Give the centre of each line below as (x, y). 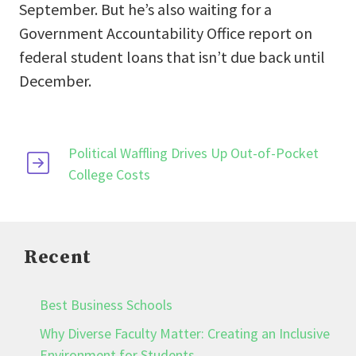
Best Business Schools (106, 305)
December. (55, 81)
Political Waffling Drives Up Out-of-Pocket (194, 153)
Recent (58, 258)
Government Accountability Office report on (166, 33)
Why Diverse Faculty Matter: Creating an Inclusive (185, 334)
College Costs (110, 175)
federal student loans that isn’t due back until (172, 57)
